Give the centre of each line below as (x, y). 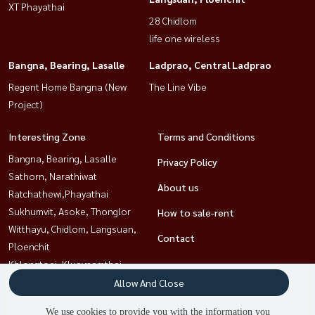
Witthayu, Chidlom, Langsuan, (72, 228)
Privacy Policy (187, 161)
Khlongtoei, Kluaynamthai (65, 263)
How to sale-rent (196, 212)
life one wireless (185, 38)
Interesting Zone (47, 136)
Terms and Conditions (206, 136)
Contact (176, 237)
